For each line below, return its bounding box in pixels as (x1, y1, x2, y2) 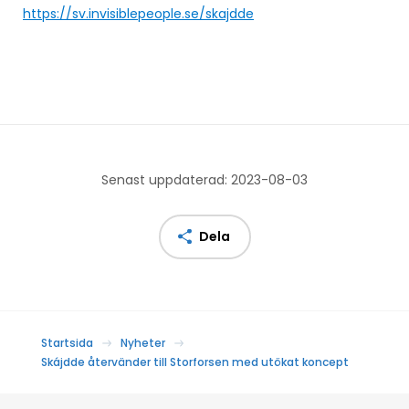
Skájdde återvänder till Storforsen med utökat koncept (41, 353, 349, 370)
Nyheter (121, 334, 165, 351)
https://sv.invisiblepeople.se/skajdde (23, 4, 254, 23)
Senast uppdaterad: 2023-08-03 (101, 170, 308, 189)
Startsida (41, 334, 93, 351)
